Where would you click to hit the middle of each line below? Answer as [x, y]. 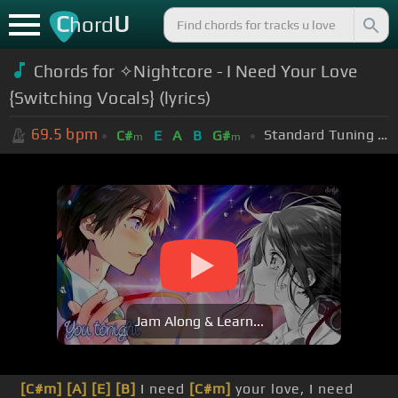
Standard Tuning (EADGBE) [383, 134]
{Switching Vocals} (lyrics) [110, 97]
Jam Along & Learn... [199, 322]
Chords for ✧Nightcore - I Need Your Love [195, 71]
